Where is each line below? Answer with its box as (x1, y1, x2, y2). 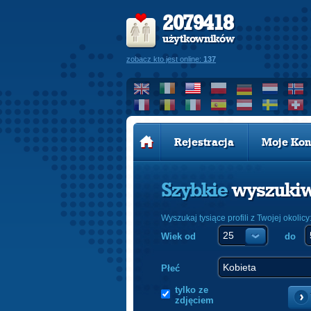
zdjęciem (175, 295, 214, 305)
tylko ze (175, 285, 208, 295)
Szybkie (161, 181, 232, 201)
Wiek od (161, 231, 196, 242)
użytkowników (162, 33, 235, 44)
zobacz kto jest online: (126, 55, 203, 63)
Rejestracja (174, 137, 234, 148)
